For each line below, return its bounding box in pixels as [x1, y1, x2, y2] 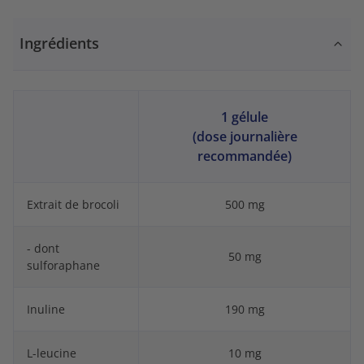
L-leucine [27, 344, 76, 361]
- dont [27, 240, 59, 256]
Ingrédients [19, 33, 99, 53]
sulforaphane [27, 257, 100, 273]
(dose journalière [192, 127, 297, 145]
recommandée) [197, 146, 292, 165]
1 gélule [221, 107, 268, 126]
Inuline [27, 301, 68, 317]
